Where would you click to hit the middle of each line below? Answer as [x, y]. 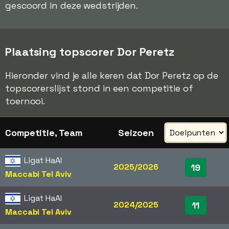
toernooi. [25, 101]
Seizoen [136, 133]
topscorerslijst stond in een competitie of [99, 88]
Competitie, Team [44, 133]
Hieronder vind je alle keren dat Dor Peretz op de [112, 75]
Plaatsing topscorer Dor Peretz [90, 52]
